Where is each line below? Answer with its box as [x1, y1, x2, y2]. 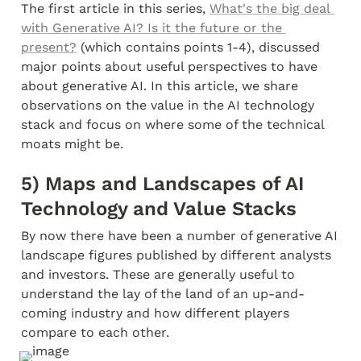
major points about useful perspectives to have [21, 59, 317, 74]
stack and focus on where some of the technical [21, 117, 324, 132]
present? [21, 39, 77, 55]
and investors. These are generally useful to [21, 267, 295, 282]
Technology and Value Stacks [21, 197, 297, 220]
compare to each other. [21, 325, 169, 340]
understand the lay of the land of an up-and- [21, 286, 305, 301]
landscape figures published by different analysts [21, 247, 331, 263]
